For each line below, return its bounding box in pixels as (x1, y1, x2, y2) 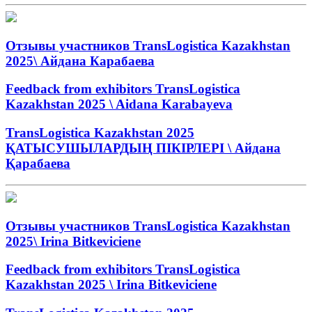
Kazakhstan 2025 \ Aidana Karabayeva (6, 97, 233, 112)
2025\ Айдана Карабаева (6, 53, 155, 68)
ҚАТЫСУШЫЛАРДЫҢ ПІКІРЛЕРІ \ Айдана (6, 141, 281, 156)
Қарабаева (6, 156, 70, 171)
